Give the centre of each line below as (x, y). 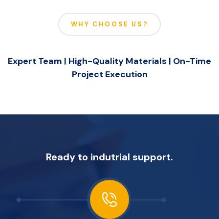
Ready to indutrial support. (109, 157)
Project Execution (109, 75)
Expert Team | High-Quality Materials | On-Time (109, 61)
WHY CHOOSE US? (109, 24)
